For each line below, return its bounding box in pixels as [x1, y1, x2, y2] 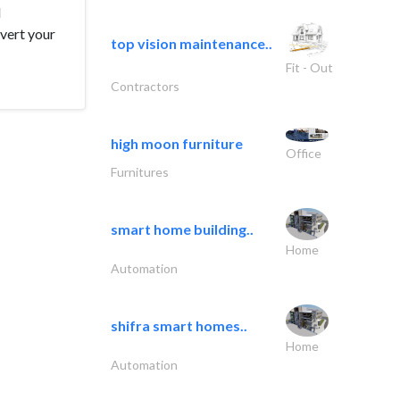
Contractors [111, 78, 179, 94]
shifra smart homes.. [111, 316, 247, 334]
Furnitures [111, 163, 169, 179]
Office [286, 145, 321, 161]
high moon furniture [111, 134, 243, 152]
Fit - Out [286, 59, 333, 75]
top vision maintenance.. [111, 35, 272, 53]
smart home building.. [111, 220, 254, 237]
